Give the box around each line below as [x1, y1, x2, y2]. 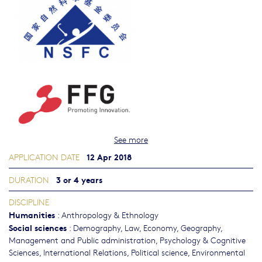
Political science [131, 246, 188, 258]
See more [114, 133, 148, 145]
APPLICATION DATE [9, 151, 80, 163]
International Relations [43, 246, 127, 258]
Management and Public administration [9, 234, 156, 246]
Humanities [9, 208, 55, 220]
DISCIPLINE [9, 196, 49, 208]
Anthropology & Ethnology [61, 209, 158, 220]
